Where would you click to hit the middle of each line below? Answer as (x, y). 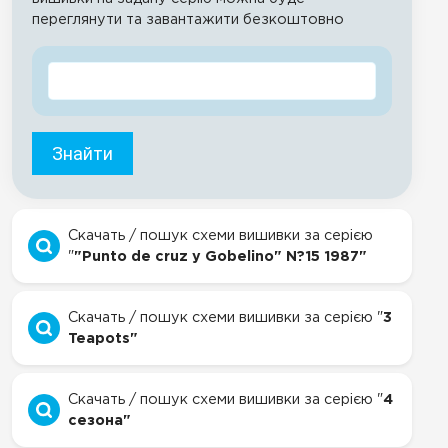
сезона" (99, 420)
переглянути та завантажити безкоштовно (188, 19)
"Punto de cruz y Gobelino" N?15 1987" (220, 256)
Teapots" (103, 338)
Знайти (82, 153)
